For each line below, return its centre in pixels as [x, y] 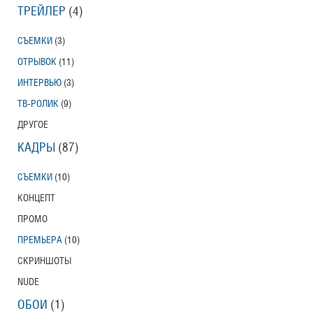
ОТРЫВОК [37, 62]
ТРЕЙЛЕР [42, 12]
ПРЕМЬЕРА [40, 240]
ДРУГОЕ [33, 125]
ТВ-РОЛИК [38, 104]
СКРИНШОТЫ [44, 261]
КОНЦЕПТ [36, 198]
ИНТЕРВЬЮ [39, 83]
